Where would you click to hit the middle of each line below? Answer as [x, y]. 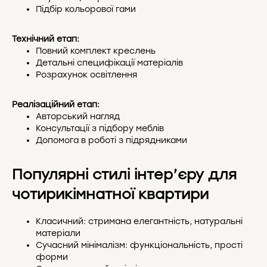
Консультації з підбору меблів [100, 128]
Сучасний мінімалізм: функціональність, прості [139, 245]
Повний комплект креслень [96, 51]
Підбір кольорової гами [86, 9]
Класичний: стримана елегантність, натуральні [139, 221]
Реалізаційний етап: [56, 104]
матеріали [58, 233]
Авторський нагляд [78, 116]
